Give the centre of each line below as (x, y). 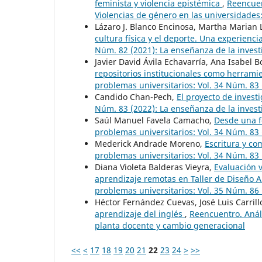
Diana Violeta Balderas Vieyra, (154, 167)
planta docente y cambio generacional (170, 225)
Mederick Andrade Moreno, (150, 143)
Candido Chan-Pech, (136, 96)
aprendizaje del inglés (140, 213)
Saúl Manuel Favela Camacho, (154, 120)
